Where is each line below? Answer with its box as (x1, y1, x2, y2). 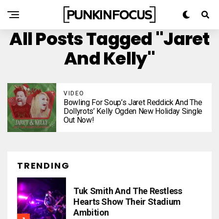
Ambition (73, 207, 109, 218)
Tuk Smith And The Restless (73, 186, 182, 196)
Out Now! (64, 115, 94, 125)
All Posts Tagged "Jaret (9, 26, 210, 51)
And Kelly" (64, 46, 155, 71)
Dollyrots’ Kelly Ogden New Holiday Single (64, 107, 202, 116)
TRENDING (17, 159, 70, 172)
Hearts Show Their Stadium (73, 197, 181, 207)
